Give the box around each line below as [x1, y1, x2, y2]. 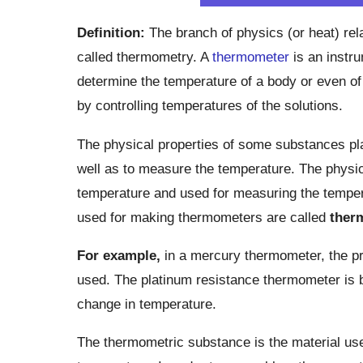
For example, [76, 246, 160, 263]
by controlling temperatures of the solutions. [76, 97, 343, 114]
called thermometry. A [76, 49, 212, 66]
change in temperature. [76, 295, 216, 312]
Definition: [76, 24, 149, 41]
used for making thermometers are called [76, 208, 330, 225]
